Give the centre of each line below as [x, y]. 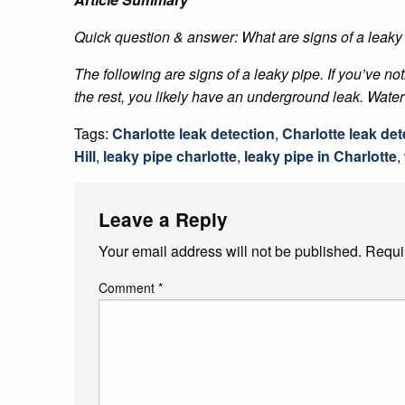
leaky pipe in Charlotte [320, 155]
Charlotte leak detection [193, 133]
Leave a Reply [163, 219]
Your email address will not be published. [230, 250]
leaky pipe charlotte [170, 155]
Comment [128, 287]
